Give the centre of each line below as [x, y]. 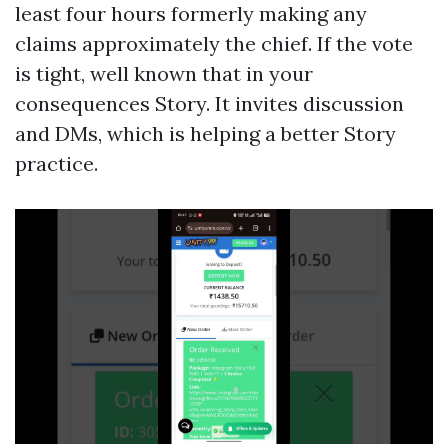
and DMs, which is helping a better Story [205, 133]
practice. [56, 163]
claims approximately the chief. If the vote [214, 43]
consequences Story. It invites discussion [209, 103]
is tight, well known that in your [164, 73]
